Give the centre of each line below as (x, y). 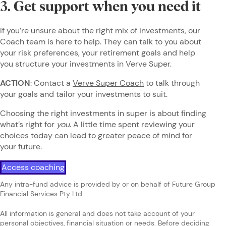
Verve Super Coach (108, 83)
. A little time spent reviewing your (132, 124)
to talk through (172, 83)
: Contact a (51, 83)
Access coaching (33, 167)
